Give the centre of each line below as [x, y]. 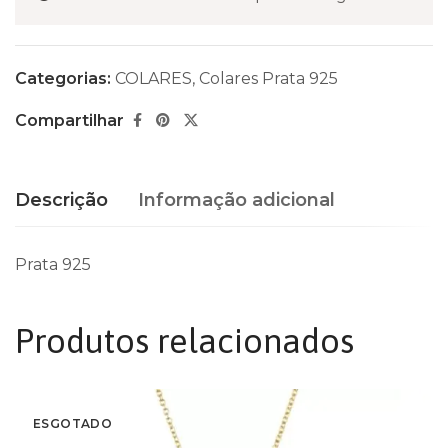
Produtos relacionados [184, 341]
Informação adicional [236, 200]
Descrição [61, 200]
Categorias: [65, 79]
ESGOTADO [73, 424]
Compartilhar [69, 120]
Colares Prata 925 [268, 79]
